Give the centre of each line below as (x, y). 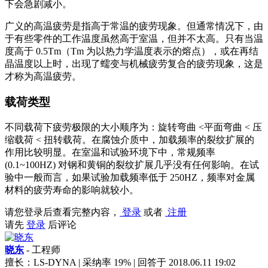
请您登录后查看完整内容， (62, 212)
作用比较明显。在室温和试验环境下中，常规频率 (110, 152)
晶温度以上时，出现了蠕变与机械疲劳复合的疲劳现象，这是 (134, 64)
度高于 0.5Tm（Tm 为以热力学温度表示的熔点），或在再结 (132, 51)
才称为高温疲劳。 (43, 77)
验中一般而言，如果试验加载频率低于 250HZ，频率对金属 (130, 177)
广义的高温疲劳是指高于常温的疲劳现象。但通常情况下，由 (134, 26)
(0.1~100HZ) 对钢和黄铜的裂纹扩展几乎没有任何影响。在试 (132, 165)
